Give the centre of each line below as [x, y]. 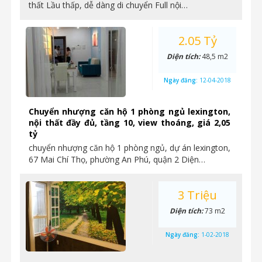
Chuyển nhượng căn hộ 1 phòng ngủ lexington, [130, 111]
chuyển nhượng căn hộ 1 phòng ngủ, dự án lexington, [130, 148]
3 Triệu [197, 195]
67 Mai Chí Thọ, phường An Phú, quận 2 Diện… [117, 159]
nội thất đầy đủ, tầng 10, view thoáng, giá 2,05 [130, 123]
